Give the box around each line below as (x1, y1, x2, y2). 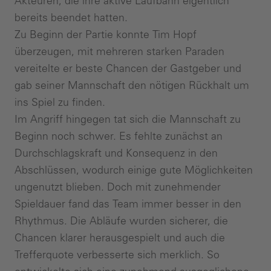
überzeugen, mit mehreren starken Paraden (15, 45, 224, 57)
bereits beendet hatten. (15, 11, 128, 24)
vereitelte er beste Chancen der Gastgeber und (15, 62, 241, 74)
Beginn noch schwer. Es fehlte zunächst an (15, 129, 223, 142)
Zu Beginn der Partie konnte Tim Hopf (15, 28, 197, 41)
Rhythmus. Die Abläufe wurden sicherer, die (15, 214, 228, 227)
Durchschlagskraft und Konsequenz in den (15, 146, 218, 159)
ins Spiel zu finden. (15, 96, 105, 108)
